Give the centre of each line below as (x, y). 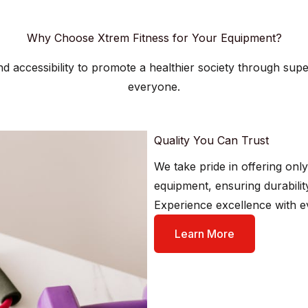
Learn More (205, 234)
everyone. (154, 87)
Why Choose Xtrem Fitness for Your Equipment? (154, 38)
